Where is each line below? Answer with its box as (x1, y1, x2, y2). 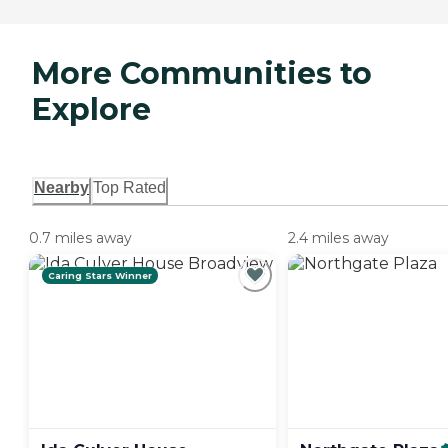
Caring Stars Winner (48, 270, 152, 282)
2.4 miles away (288, 229, 389, 248)
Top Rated (93, 179, 166, 197)
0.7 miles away (29, 229, 132, 248)
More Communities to (32, 55, 372, 93)
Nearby (34, 179, 89, 197)
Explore (32, 91, 151, 129)
